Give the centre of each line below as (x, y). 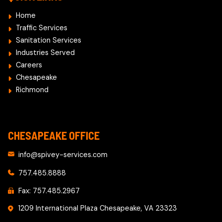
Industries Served (45, 53)
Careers (29, 65)
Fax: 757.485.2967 (49, 191)
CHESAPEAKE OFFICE (54, 136)
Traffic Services (42, 28)
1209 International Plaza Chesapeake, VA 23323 (97, 208)
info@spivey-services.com (63, 155)
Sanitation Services (49, 40)
